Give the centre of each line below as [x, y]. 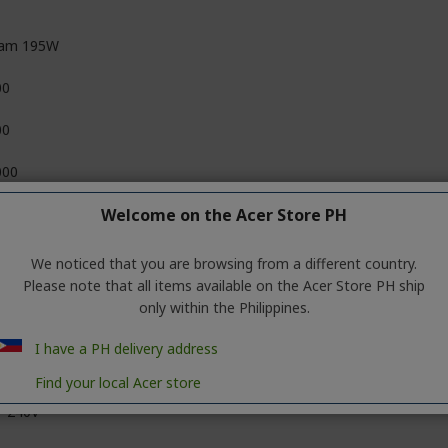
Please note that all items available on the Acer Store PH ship [224, 285]
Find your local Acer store [118, 382]
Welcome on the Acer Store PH [224, 215]
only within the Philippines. [224, 307]
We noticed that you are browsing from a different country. [224, 263]
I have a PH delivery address [126, 348]
